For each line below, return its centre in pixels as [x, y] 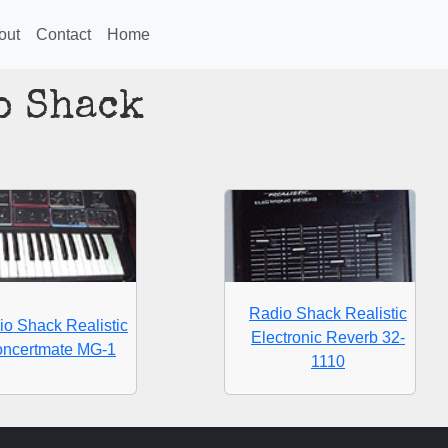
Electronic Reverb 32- [328, 338]
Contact [63, 34]
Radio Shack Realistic [328, 314]
